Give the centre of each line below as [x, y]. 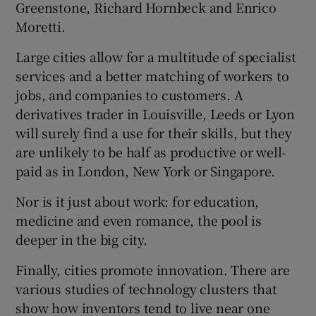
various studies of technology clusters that [146, 289]
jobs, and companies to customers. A [129, 95]
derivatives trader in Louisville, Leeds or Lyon [156, 114]
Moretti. [41, 26]
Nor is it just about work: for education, [138, 201]
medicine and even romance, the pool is [139, 220]
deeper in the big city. [81, 239]
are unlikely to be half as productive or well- [151, 152]
